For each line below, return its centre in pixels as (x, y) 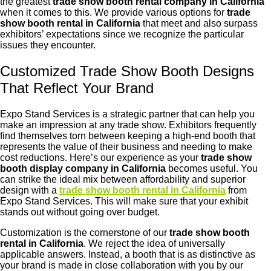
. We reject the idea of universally (154, 243)
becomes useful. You (212, 168)
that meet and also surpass (199, 23)
